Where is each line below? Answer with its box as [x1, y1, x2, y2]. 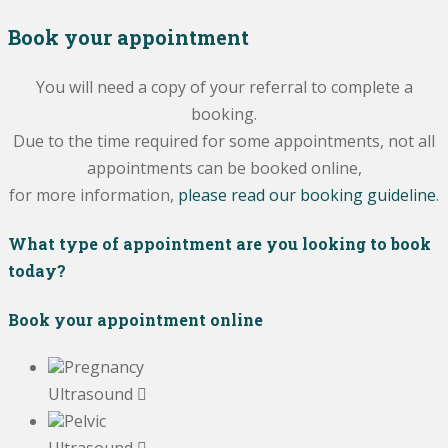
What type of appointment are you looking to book [8, 233, 431, 255]
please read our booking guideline [178, 184, 436, 207]
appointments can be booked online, [86, 157, 362, 180]
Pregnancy [64, 355, 144, 378]
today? [8, 260, 66, 282]
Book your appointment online [8, 308, 263, 330]
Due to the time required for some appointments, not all [13, 130, 435, 153]
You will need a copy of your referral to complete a [35, 76, 413, 99]
